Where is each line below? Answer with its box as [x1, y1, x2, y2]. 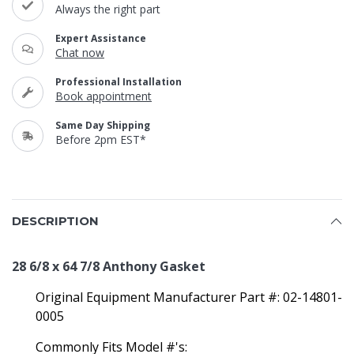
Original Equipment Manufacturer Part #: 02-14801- [36, 288, 342, 306]
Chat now [55, 45, 104, 60]
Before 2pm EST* [55, 132, 146, 147]
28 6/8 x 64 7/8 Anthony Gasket [12, 258, 205, 275]
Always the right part [55, 2, 160, 17]
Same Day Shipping [55, 119, 150, 132]
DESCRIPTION [12, 213, 99, 228]
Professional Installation [55, 75, 182, 88]
